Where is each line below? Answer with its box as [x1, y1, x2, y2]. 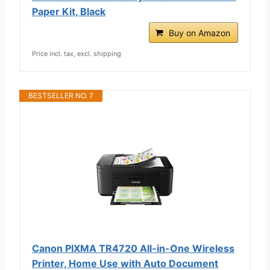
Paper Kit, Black [32, 5, 105, 17]
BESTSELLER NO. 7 [28, 90, 93, 100]
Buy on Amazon [169, 27, 230, 38]
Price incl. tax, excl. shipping [32, 49, 121, 58]
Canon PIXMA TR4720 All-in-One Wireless [32, 242, 234, 254]
